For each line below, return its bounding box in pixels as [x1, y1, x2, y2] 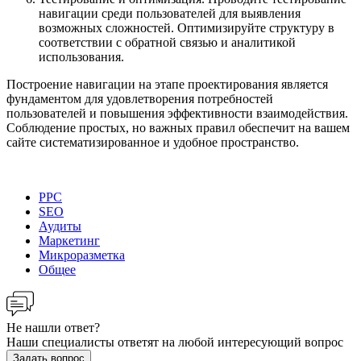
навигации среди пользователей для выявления [39, 6, 301, 20]
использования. [39, 49, 124, 64]
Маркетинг [39, 233, 100, 247]
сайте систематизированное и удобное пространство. [6, 135, 302, 149]
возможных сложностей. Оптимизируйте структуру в [39, 20, 334, 35]
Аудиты [39, 218, 81, 233]
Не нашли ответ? [6, 320, 100, 334]
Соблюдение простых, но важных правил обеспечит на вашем [6, 120, 350, 135]
